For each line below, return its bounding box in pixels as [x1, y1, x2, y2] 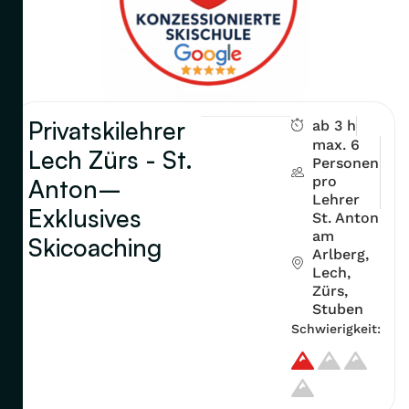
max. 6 [311, 135, 360, 153]
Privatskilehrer [28, 114, 185, 145]
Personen [311, 153, 379, 172]
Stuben [311, 299, 363, 318]
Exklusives [28, 202, 142, 233]
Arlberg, [311, 245, 369, 263]
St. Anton [311, 208, 379, 226]
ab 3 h [311, 116, 356, 134]
